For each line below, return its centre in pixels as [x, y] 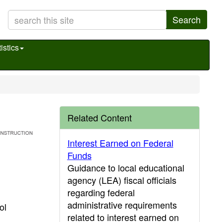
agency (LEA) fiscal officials [122, 180]
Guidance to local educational [126, 167]
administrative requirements [122, 205]
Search [187, 19]
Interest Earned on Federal [120, 143]
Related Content [99, 117]
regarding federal [101, 192]
